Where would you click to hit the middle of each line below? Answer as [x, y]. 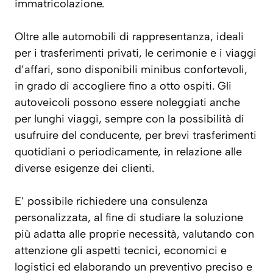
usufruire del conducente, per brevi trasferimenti [136, 136]
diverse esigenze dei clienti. [84, 168]
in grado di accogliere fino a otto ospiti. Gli [123, 86]
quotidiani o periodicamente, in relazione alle [128, 152]
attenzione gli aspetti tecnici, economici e [121, 251]
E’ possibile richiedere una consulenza [111, 201]
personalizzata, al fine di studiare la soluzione [129, 218]
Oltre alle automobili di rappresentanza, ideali [129, 37]
